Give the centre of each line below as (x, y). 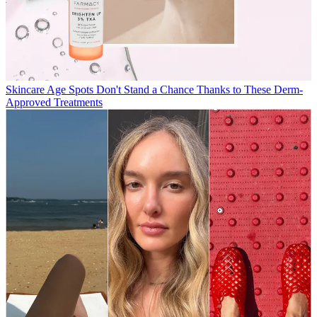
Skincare (25, 90)
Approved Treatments (54, 103)
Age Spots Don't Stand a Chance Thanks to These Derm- (175, 90)
